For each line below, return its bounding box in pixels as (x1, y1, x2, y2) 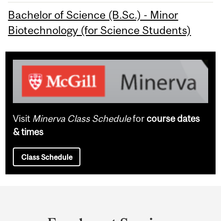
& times (13, 126, 44, 137)
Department (8, 188, 96, 207)
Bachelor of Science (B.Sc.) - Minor (8, 8, 179, 22)
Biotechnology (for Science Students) (8, 24, 191, 37)
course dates (147, 112, 200, 124)
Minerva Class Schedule (32, 112, 131, 124)
